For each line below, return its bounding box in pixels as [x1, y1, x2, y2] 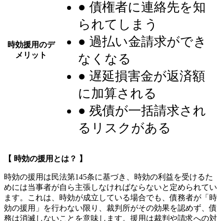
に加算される [78, 86, 157, 101]
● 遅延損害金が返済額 [78, 69, 205, 83]
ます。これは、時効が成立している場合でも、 [4, 193, 170, 202]
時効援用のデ [7, 40, 55, 49]
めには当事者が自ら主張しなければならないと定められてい [4, 183, 217, 191]
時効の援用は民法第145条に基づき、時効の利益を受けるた [4, 172, 213, 181]
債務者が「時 [170, 193, 217, 202]
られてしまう [78, 17, 158, 32]
